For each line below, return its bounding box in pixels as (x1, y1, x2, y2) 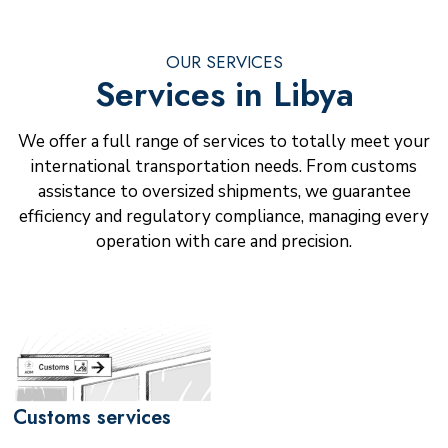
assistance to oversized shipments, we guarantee (37, 180, 411, 204)
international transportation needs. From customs (31, 155, 417, 179)
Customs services (12, 403, 171, 433)
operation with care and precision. (96, 230, 352, 254)
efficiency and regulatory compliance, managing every (19, 205, 429, 229)
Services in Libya (94, 70, 354, 120)
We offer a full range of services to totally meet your (18, 130, 430, 154)
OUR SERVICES (165, 50, 283, 74)
